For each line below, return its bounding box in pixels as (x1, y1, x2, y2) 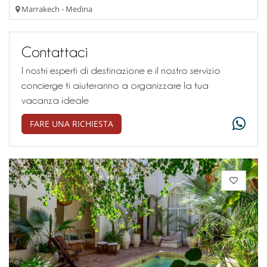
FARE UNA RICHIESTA (30, 118, 113, 130)
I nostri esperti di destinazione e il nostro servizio (21, 65, 221, 76)
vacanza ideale (21, 95, 89, 106)
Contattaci (21, 44, 88, 60)
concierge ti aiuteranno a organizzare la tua (21, 80, 209, 91)
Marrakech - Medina (20, 4, 92, 15)
